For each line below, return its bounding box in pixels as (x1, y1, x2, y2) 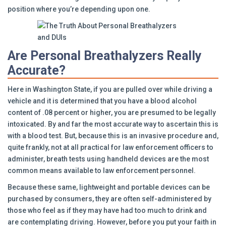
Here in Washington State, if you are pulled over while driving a (8, 85, 212, 93)
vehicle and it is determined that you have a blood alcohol (8, 97, 197, 105)
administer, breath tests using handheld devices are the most (8, 155, 209, 163)
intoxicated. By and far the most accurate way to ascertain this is (8, 120, 218, 128)
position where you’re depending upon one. (8, 5, 150, 13)
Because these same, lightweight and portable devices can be (8, 183, 210, 191)
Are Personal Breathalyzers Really (8, 48, 202, 63)
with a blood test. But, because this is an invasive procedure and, (8, 132, 218, 140)
